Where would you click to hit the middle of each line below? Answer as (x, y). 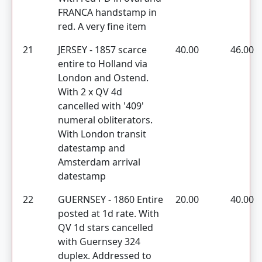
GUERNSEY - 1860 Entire (111, 199)
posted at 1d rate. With (108, 213)
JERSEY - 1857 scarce (102, 50)
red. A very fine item (102, 26)
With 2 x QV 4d (90, 92)
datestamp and (92, 148)
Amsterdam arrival (99, 162)
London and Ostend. (103, 78)
